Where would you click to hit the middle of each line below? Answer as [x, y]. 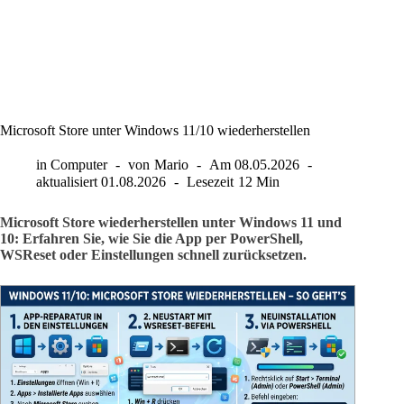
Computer [79, 165]
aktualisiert [67, 182]
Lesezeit [211, 182]
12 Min [258, 182]
